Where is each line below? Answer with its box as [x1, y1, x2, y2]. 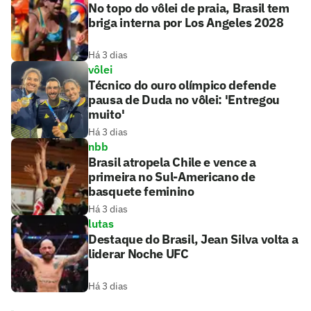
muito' [88, 106, 125, 122]
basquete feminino [88, 183, 194, 199]
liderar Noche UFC [88, 245, 189, 262]
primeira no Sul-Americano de [88, 168, 255, 185]
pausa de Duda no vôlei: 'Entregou [88, 91, 280, 108]
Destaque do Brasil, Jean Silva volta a [88, 230, 299, 247]
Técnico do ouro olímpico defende [88, 76, 276, 93]
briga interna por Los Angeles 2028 [88, 14, 284, 31]
